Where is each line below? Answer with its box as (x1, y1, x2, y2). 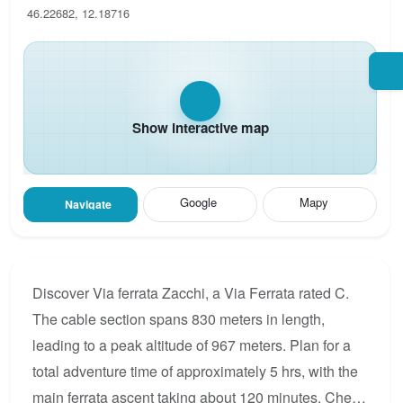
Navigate (65, 196, 112, 213)
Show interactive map (131, 118, 269, 139)
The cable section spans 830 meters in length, (32, 308, 325, 329)
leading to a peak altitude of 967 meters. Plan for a (32, 334, 351, 355)
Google (179, 193, 217, 210)
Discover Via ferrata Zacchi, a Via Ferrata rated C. (32, 282, 349, 303)
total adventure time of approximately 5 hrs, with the (32, 360, 358, 381)
